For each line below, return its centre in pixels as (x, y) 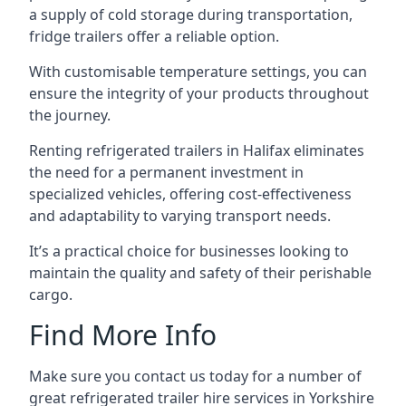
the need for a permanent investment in (166, 172)
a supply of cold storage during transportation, (191, 14)
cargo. (51, 295)
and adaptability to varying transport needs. (180, 216)
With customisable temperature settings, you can (198, 72)
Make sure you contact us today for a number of (195, 376)
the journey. (70, 115)
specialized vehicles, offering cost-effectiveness (190, 194)
